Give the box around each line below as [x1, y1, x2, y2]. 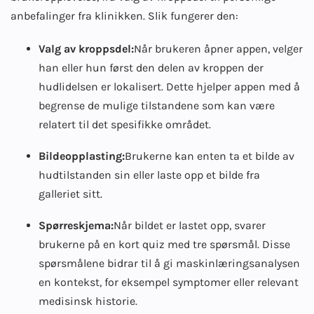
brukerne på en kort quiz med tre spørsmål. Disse [39, 238, 290, 252]
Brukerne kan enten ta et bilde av [125, 149, 294, 163]
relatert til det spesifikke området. [39, 118, 211, 132]
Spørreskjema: [39, 219, 114, 233]
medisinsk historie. [39, 294, 137, 308]
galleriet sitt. [39, 187, 105, 201]
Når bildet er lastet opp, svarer [114, 219, 266, 233]
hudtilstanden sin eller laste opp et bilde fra [39, 168, 260, 182]
